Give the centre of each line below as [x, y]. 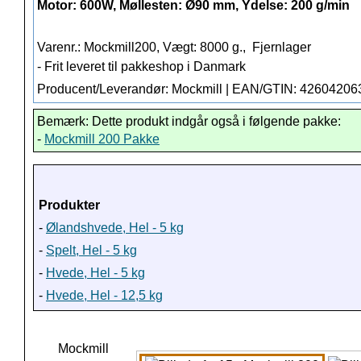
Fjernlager [282, 48]
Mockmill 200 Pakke [102, 139]
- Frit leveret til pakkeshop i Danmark [141, 67]
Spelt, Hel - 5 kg [91, 251]
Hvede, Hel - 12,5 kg [104, 296]
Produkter [69, 205]
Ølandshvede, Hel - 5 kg [115, 228]
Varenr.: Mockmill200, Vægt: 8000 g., [143, 48]
